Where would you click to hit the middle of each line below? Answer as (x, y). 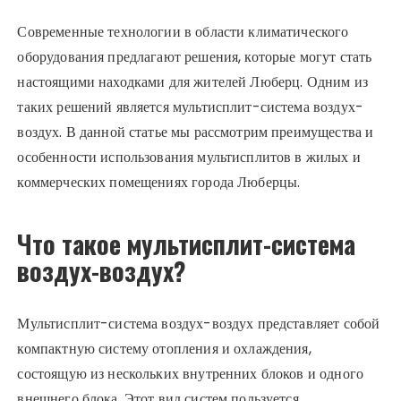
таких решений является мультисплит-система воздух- (190, 107)
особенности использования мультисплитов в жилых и (189, 158)
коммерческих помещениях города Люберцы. (159, 183)
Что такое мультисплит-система (187, 244)
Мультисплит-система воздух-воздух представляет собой (199, 324)
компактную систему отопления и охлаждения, (164, 349)
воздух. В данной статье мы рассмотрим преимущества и (196, 132)
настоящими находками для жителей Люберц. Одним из (192, 82)
